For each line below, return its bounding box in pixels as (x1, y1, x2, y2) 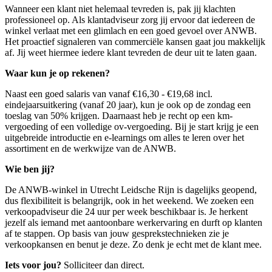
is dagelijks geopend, (177, 184, 257, 195)
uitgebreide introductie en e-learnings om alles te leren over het (5, 132, 244, 143)
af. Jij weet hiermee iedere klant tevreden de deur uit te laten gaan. (5, 47, 257, 58)
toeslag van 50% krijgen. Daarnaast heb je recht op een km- (5, 110, 233, 121)
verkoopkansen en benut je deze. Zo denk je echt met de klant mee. (5, 239, 262, 250)
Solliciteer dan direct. (64, 259, 144, 270)
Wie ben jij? (5, 163, 55, 174)
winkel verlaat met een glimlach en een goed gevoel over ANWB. (5, 25, 257, 36)
